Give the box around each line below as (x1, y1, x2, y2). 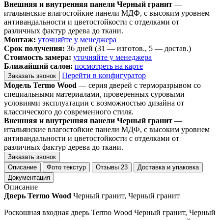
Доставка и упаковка (137, 163, 199, 171)
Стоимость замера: (4, 53, 71, 61)
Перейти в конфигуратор (62, 71, 146, 80)
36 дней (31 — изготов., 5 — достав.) (65, 44, 191, 53)
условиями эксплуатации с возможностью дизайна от (4, 98, 184, 107)
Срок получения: (4, 44, 65, 53)
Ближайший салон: (4, 61, 73, 70)
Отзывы (96, 163, 121, 171)
